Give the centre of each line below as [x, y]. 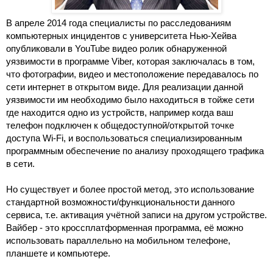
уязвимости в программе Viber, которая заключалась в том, [130, 61]
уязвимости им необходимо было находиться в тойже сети [130, 100]
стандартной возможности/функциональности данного [120, 202]
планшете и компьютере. [58, 253]
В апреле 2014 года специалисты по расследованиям [119, 23]
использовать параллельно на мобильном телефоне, [118, 240]
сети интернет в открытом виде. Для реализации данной [125, 87]
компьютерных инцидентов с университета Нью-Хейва [121, 36]
